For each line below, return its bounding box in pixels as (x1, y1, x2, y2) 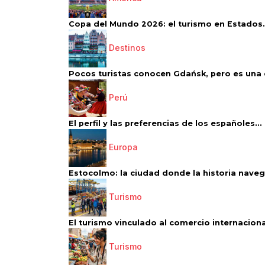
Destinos (109, 42, 146, 53)
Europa (109, 141, 138, 152)
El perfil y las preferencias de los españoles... (69, 118, 262, 128)
